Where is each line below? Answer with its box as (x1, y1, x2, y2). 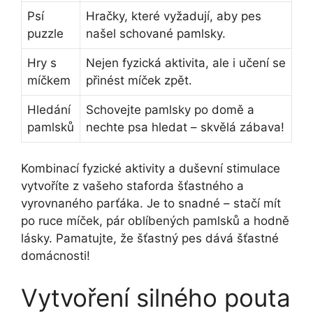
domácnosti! (21, 249, 90, 263)
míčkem (27, 73, 71, 87)
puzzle (27, 26, 64, 41)
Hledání (27, 102, 71, 117)
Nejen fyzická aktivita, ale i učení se (86, 55, 286, 70)
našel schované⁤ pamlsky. (86, 26, 226, 41)
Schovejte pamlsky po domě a (86, 102, 254, 117)
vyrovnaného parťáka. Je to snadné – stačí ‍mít (21, 196, 281, 211)
